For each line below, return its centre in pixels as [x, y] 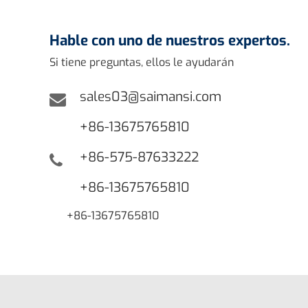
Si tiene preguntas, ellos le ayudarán [142, 62]
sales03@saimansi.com [151, 96]
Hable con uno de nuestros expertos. [170, 40]
